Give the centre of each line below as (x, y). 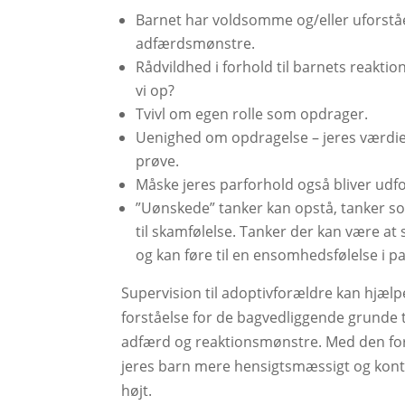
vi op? (155, 90)
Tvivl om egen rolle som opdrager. (252, 113)
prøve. (158, 160)
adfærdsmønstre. (196, 43)
